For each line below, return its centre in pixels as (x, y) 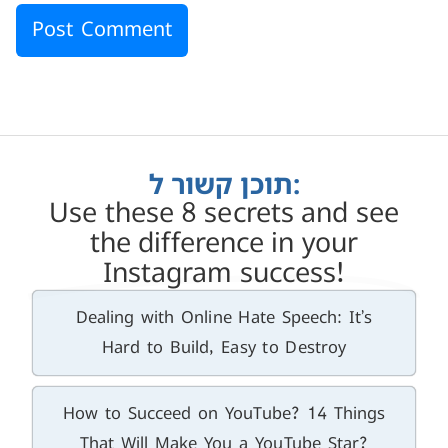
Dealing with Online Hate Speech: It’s (224, 317)
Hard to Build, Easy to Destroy (224, 347)
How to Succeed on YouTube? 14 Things (224, 413)
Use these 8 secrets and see (224, 214)
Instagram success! (224, 274)
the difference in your (224, 244)
